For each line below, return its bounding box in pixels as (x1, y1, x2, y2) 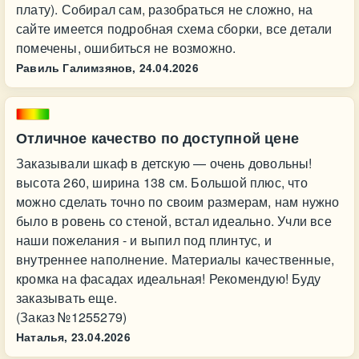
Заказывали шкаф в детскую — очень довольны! (16, 154, 313, 172)
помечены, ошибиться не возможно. (16, 38, 236, 57)
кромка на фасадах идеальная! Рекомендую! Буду (16, 269, 321, 288)
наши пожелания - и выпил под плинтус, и (16, 231, 272, 249)
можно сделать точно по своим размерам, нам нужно (16, 192, 340, 211)
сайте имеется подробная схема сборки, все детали (16, 19, 333, 38)
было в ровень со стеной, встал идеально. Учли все (16, 212, 332, 230)
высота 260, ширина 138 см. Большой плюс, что (16, 173, 308, 192)
